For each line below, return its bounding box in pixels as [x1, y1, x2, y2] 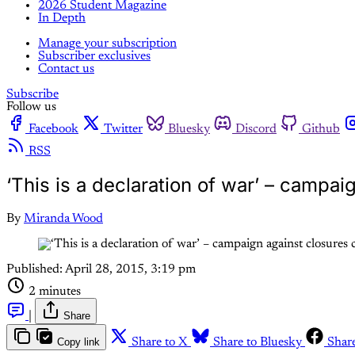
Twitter [104, 122, 143, 136]
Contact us [38, 62, 94, 75]
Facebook [29, 122, 78, 136]
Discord [235, 122, 277, 136]
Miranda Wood [24, 212, 103, 225]
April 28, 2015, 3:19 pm [65, 262, 196, 276]
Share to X [132, 335, 188, 349]
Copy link [57, 335, 100, 348]
